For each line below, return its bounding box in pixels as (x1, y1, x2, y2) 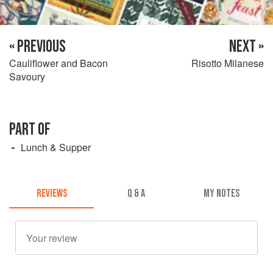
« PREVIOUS (9, 36, 66, 57)
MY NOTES (203, 187, 239, 200)
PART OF (9, 119, 51, 140)
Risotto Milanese (191, 55, 264, 70)
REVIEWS (36, 187, 67, 200)
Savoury (9, 69, 45, 83)
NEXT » (229, 36, 264, 57)
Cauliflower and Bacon (9, 55, 108, 70)
